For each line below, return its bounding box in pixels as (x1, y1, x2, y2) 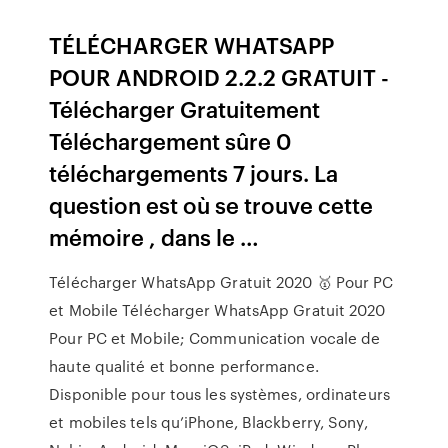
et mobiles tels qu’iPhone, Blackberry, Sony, (49, 411, 368, 433)
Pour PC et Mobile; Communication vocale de (49, 327, 381, 349)
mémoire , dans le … (49, 221, 260, 252)
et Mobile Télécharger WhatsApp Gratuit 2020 (49, 299, 386, 321)
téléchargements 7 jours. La (49, 157, 339, 188)
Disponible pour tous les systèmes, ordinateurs (49, 383, 390, 405)
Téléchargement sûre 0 (49, 125, 293, 156)
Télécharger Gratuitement (49, 93, 321, 124)
